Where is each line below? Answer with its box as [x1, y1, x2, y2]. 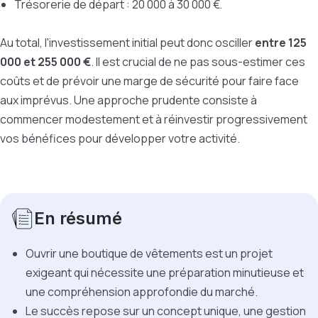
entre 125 [255, 35, 307, 50]
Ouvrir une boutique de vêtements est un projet [26, 246, 273, 261]
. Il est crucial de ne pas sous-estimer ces [91, 54, 305, 70]
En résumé [34, 208, 122, 229]
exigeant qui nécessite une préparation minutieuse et [26, 265, 304, 280]
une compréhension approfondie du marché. [26, 284, 260, 300]
